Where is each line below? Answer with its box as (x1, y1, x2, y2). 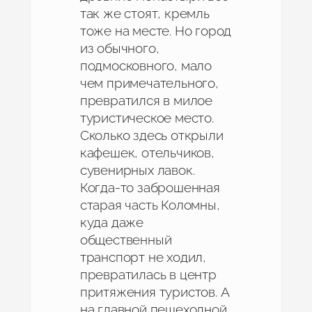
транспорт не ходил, (79, 249, 206, 265)
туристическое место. (79, 110, 214, 126)
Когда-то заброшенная (79, 180, 220, 196)
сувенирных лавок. (79, 162, 195, 178)
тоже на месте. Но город (79, 23, 232, 39)
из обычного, (79, 40, 159, 56)
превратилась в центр (79, 267, 217, 283)
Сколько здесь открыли (79, 127, 224, 143)
